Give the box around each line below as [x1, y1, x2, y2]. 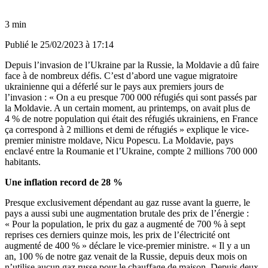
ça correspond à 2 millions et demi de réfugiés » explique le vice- [5, 124, 249, 135]
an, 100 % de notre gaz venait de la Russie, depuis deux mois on [5, 251, 247, 261]
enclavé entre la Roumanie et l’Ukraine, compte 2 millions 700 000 [5, 145, 257, 156]
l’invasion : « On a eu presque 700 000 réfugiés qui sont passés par [5, 92, 257, 102]
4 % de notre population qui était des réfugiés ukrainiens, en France [5, 113, 258, 124]
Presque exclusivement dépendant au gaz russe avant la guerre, [5, 197, 241, 208]
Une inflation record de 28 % [5, 176, 123, 187]
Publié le [5, 39, 40, 50]
